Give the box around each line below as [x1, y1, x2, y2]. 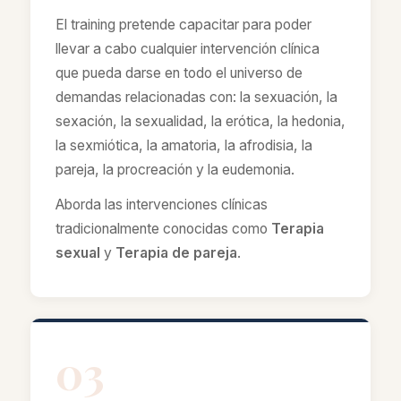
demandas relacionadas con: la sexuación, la [55, 89, 337, 106]
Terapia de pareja [115, 244, 237, 261]
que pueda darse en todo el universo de [55, 64, 303, 81]
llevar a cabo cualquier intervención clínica [55, 40, 320, 57]
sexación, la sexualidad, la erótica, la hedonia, [55, 113, 346, 130]
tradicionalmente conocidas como [55, 220, 271, 237]
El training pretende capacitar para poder [55, 16, 311, 33]
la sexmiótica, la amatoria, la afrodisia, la [55, 137, 312, 154]
